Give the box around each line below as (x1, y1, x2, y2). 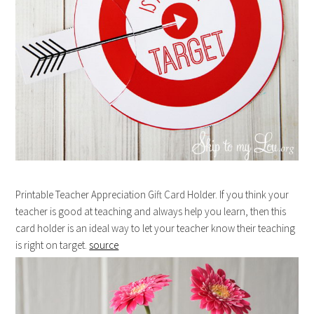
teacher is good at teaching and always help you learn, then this (15, 205, 287, 219)
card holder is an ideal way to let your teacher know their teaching (15, 221, 296, 235)
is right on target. (15, 238, 90, 252)
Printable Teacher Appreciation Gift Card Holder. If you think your (15, 188, 289, 202)
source (89, 238, 119, 252)
